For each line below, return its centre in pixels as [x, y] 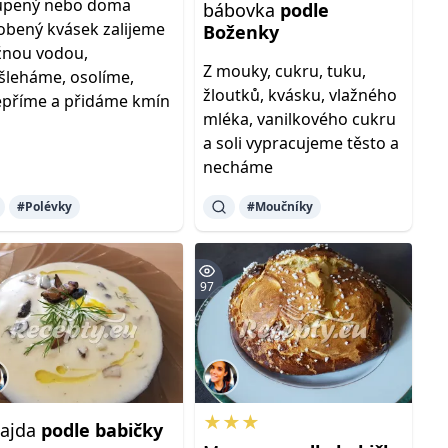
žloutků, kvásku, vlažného [299, 95]
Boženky [240, 32]
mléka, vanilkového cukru [299, 119]
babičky [129, 430]
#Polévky [45, 206]
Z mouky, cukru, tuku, [284, 71]
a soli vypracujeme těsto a [300, 143]
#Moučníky [279, 206]
